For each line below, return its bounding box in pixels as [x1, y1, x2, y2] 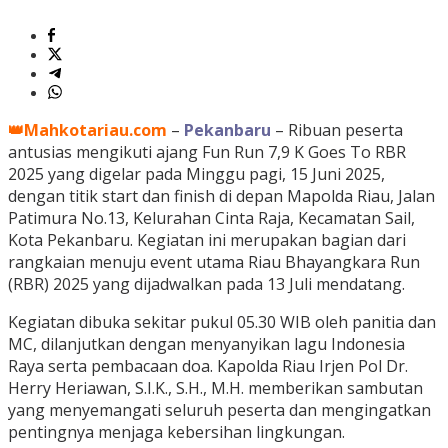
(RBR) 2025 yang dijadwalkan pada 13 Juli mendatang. [8, 273, 405, 296]
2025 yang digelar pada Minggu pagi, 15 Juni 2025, [8, 163, 385, 186]
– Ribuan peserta [271, 119, 403, 142]
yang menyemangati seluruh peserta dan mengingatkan [8, 399, 431, 422]
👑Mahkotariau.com [8, 119, 167, 142]
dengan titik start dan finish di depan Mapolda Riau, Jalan [8, 185, 435, 208]
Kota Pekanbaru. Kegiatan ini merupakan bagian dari [8, 229, 406, 252]
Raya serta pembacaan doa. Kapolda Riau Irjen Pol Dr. [8, 355, 408, 378]
